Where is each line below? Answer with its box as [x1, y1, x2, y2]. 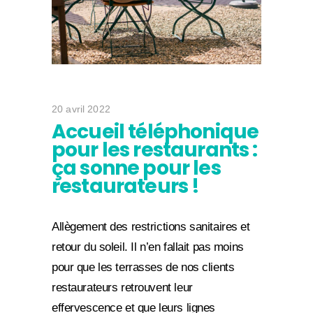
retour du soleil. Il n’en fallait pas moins [52, 240, 244, 254]
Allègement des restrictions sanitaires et [52, 219, 250, 233]
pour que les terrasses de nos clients [52, 260, 235, 274]
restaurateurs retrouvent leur [52, 280, 193, 294]
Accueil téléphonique [52, 117, 259, 145]
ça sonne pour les [52, 154, 221, 182]
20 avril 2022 [52, 103, 110, 115]
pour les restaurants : [52, 136, 258, 163]
